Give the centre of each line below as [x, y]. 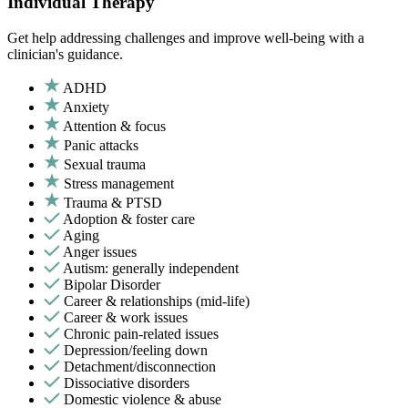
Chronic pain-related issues [141, 334]
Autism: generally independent [151, 269]
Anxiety [86, 107]
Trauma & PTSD [113, 203]
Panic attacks [101, 146]
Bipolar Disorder [112, 285]
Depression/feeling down [136, 351]
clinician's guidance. [65, 55]
